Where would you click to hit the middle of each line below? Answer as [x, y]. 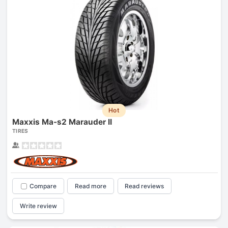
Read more [91, 186]
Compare [43, 186]
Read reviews [145, 186]
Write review [38, 206]
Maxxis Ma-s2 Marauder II [62, 122]
